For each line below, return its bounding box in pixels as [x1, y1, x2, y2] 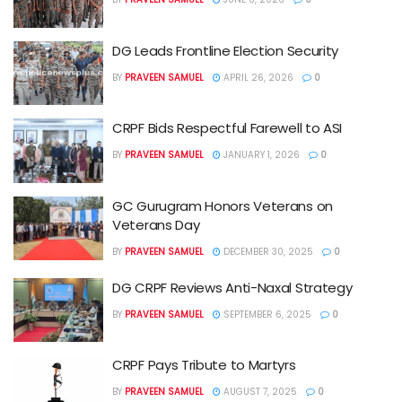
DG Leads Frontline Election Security [112, 40, 339, 60]
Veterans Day [112, 214, 200, 234]
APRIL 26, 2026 [221, 70, 293, 84]
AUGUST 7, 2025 [221, 385, 297, 398]
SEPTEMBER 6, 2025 [221, 307, 311, 321]
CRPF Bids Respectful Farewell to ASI [112, 118, 343, 137]
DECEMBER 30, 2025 [221, 244, 313, 258]
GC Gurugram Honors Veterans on [112, 196, 333, 215]
